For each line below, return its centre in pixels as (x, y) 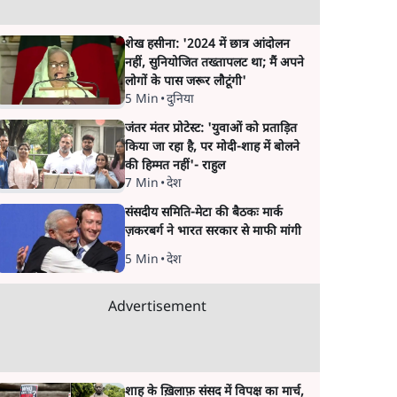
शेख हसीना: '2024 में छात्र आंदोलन (207, 45)
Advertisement (157, 308)
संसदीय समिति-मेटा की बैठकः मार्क (203, 213)
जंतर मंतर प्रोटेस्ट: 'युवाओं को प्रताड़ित (210, 129)
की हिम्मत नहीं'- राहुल (175, 166)
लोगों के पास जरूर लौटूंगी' (185, 82)
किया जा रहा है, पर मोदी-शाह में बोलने (212, 148)
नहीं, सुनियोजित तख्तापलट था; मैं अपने (214, 63)
